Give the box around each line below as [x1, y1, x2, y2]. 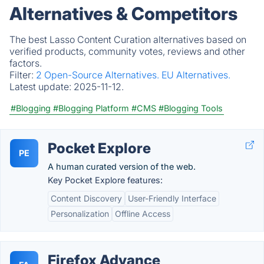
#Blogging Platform [53, 103, 129, 113]
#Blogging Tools [159, 103, 223, 113]
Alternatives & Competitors [9, 3, 237, 24]
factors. [9, 57, 42, 69]
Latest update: [9, 81, 74, 93]
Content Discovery [51, 193, 122, 203]
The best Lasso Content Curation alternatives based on [9, 34, 246, 45]
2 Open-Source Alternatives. [36, 69, 161, 81]
